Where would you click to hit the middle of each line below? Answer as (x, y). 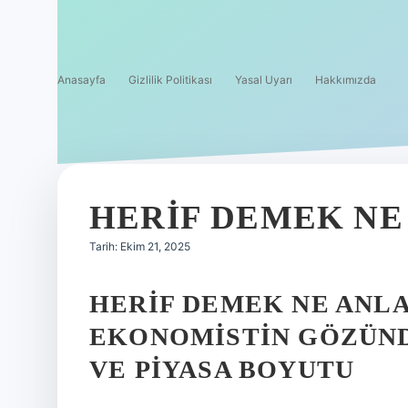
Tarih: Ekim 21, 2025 (140, 246)
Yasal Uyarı (264, 80)
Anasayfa (82, 80)
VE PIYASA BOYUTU (222, 369)
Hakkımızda (346, 80)
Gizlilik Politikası (170, 80)
